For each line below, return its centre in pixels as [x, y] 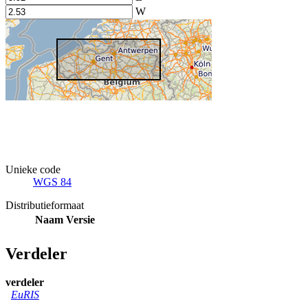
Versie [80, 219]
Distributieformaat [45, 205]
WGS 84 [52, 181]
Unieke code [33, 169]
